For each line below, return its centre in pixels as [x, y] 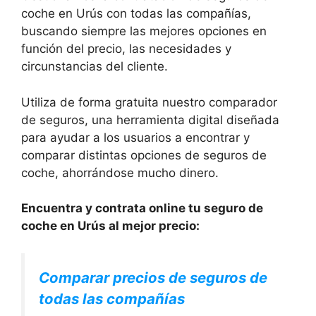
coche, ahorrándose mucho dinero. [120, 172]
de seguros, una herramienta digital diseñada [150, 120]
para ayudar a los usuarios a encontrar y [135, 137]
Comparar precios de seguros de [153, 277]
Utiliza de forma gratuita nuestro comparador [149, 102]
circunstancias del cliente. [95, 67]
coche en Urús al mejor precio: [110, 226]
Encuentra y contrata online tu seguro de [142, 208]
